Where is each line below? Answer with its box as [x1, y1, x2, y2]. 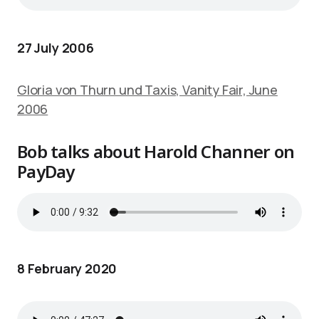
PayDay [17, 159, 75, 183]
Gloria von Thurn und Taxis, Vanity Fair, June [17, 81, 278, 98]
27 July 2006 [17, 39, 94, 56]
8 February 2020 [17, 260, 117, 277]
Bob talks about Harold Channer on [17, 140, 295, 163]
